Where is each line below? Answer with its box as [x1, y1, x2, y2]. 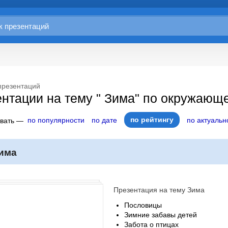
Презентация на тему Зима [113, 186, 205, 194]
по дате [92, 116, 117, 124]
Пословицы [124, 201, 162, 209]
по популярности [27, 116, 84, 124]
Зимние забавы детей [124, 211, 197, 219]
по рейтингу [130, 116, 174, 124]
